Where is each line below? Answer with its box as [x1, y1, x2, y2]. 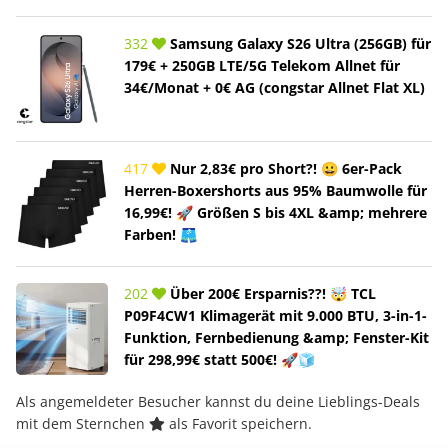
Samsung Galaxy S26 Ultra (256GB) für [166, 33, 431, 53]
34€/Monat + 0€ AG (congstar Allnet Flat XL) [124, 77, 425, 97]
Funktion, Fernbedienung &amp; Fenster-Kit [124, 327, 429, 347]
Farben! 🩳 [124, 224, 197, 244]
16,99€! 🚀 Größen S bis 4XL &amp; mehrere [124, 202, 427, 222]
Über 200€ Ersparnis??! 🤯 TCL [166, 283, 376, 303]
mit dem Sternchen [16, 413, 149, 433]
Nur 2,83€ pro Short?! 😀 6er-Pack [166, 158, 402, 178]
